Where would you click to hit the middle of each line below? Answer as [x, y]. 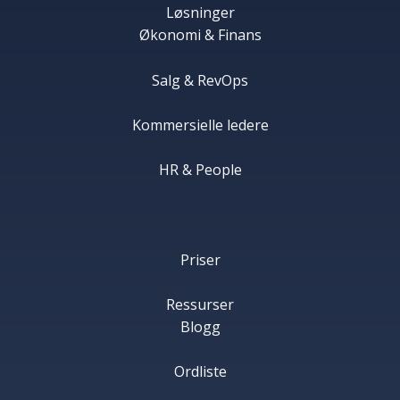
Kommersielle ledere [200, 125]
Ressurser [200, 304]
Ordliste [200, 371]
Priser [200, 259]
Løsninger [200, 13]
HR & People [200, 170]
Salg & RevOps [200, 80]
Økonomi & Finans [200, 35]
